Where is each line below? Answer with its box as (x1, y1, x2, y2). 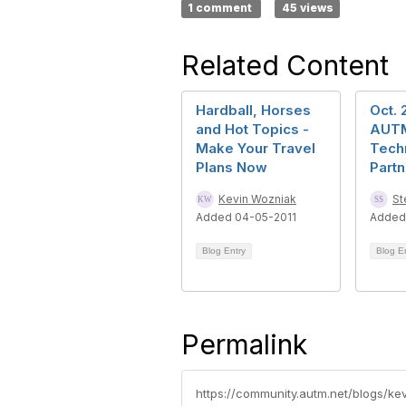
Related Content (181, 48, 389, 82)
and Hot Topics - (196, 120, 309, 138)
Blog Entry (202, 245, 246, 256)
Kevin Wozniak (218, 191, 296, 206)
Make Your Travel (196, 139, 315, 157)
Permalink (181, 327, 307, 361)
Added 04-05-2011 (196, 209, 296, 224)
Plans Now (196, 158, 267, 176)
